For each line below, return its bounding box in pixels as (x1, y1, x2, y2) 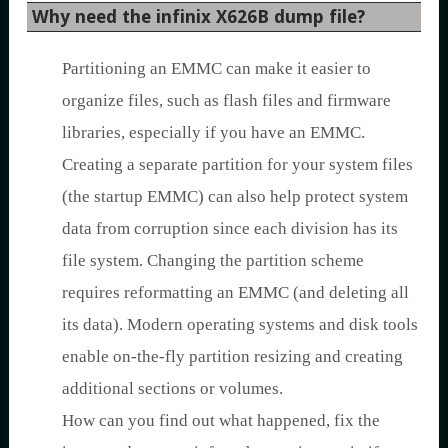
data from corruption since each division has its (62, 218, 398, 238)
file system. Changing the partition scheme (62, 250, 364, 270)
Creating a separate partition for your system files (62, 154, 413, 174)
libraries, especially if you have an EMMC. (62, 122, 365, 142)
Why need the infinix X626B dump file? (32, 5, 365, 27)
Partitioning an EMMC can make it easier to (62, 58, 371, 78)
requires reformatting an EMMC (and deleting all (62, 282, 409, 302)
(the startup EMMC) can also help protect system (62, 186, 408, 206)
